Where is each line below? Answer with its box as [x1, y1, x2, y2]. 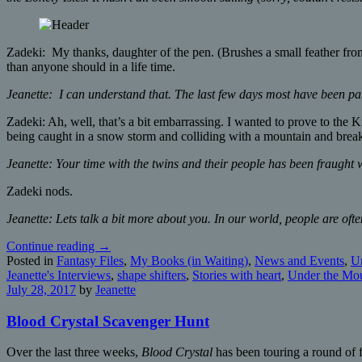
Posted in [6, 254, 57, 268]
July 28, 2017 [6, 283, 76, 297]
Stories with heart [192, 268, 281, 283]
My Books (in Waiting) [130, 254, 248, 268]
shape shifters [117, 268, 186, 283]
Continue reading [6, 239, 98, 254]
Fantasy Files [57, 254, 124, 268]
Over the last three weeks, [6, 345, 141, 360]
